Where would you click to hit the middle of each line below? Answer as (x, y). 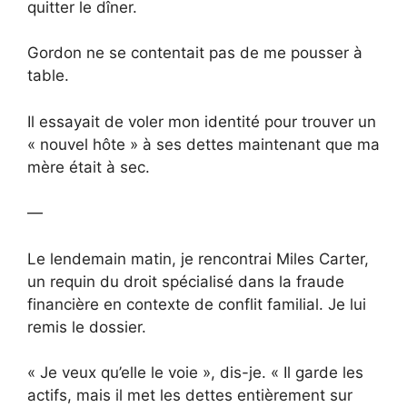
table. (48, 76)
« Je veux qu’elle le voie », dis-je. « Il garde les (195, 373)
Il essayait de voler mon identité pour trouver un (202, 121)
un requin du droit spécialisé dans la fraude (186, 281)
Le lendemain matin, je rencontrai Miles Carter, (198, 258)
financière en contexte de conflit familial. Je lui (197, 304)
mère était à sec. (89, 167)
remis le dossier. (87, 327)
